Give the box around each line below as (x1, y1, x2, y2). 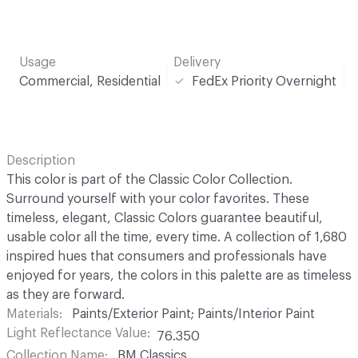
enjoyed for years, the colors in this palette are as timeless (6, 268, 352, 282)
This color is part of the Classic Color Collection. (6, 173, 292, 186)
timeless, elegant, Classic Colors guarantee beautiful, (6, 211, 323, 225)
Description (6, 153, 75, 167)
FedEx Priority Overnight (192, 74, 336, 88)
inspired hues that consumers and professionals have (6, 249, 327, 263)
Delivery (173, 55, 221, 69)
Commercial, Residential (19, 74, 161, 88)
